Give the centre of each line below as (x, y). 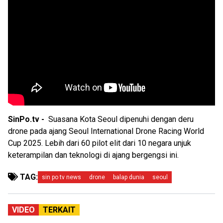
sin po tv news (61, 177)
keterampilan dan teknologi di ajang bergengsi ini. (93, 155)
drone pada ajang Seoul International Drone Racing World (106, 131)
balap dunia (129, 177)
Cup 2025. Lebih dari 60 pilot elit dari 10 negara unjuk (100, 143)
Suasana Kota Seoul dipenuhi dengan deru (121, 119)
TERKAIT (59, 210)
